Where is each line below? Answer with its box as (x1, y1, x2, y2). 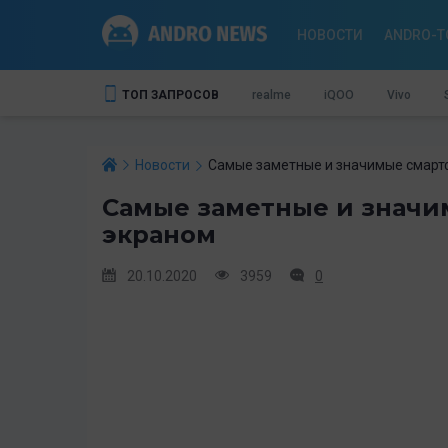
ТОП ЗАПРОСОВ (122, 87, 219, 102)
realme (252, 87, 291, 102)
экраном (102, 219, 216, 249)
